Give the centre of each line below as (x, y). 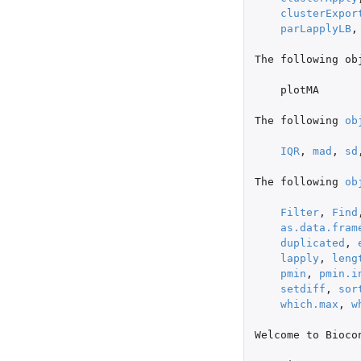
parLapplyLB (315, 28)
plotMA (299, 89)
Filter (299, 212)
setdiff (303, 288)
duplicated (312, 243)
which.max (309, 304)
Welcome (277, 334)
